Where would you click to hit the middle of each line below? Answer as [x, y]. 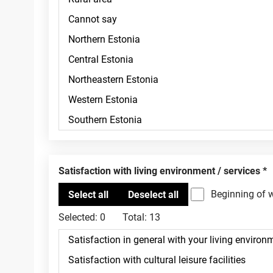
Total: [135, 217]
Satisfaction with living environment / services [162, 171]
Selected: [78, 217]
